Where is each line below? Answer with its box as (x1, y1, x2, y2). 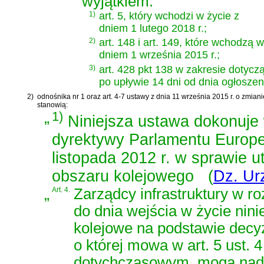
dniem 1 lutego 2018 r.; (99, 22, 207, 34)
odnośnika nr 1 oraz (37, 92, 103, 101)
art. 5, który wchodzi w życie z (99, 9, 239, 22)
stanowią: (37, 100, 68, 109)
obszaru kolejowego (52, 167, 194, 185)
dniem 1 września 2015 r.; (99, 49, 220, 61)
